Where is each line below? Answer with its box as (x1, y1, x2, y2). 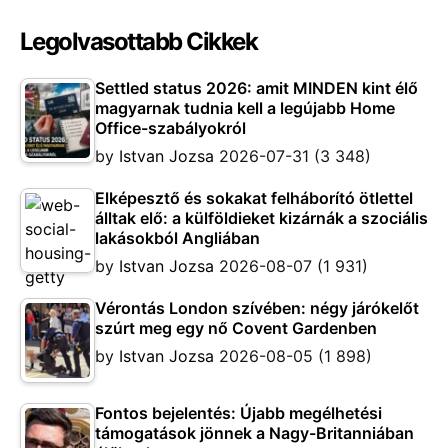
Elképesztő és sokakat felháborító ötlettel (95, 187, 413, 208)
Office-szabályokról (95, 117, 246, 138)
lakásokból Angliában (95, 227, 260, 248)
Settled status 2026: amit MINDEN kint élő (95, 77, 418, 98)
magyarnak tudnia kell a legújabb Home (95, 97, 395, 118)
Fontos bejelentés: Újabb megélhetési (95, 402, 382, 423)
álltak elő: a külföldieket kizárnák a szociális (95, 207, 428, 228)
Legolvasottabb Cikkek (20, 26, 258, 56)
